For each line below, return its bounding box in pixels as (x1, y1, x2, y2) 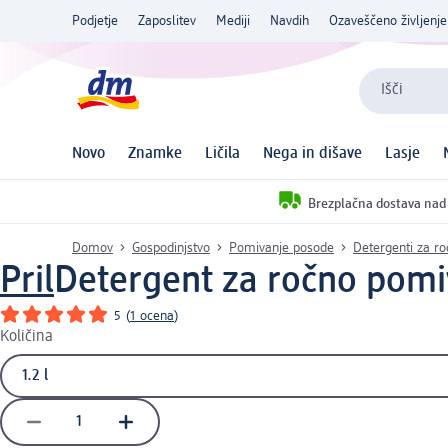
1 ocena (130, 308, 174, 323)
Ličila (205, 146, 240, 163)
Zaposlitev (138, 14, 196, 28)
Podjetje (72, 14, 118, 28)
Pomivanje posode (229, 240, 334, 255)
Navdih (270, 14, 309, 28)
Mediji (216, 14, 250, 28)
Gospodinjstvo (132, 240, 210, 255)
